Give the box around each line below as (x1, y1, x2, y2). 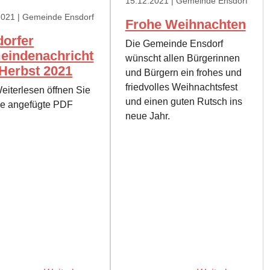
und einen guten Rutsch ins (125, 96, 242, 107)
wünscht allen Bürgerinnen (125, 53, 240, 64)
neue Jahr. (125, 111, 170, 122)
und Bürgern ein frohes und (125, 67, 242, 78)
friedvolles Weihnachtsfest (125, 82, 237, 93)
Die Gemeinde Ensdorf (125, 39, 223, 49)
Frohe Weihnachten (125, 17, 246, 33)
